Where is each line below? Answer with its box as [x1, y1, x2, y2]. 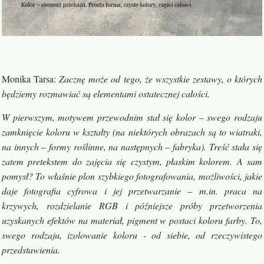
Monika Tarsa [2, 72, 54, 85]
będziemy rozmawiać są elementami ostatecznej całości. [2, 87, 210, 100]
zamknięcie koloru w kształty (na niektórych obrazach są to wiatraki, [2, 126, 262, 138]
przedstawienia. [2, 243, 60, 256]
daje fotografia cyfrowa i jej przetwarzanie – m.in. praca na [2, 184, 262, 197]
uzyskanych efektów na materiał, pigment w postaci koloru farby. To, [2, 214, 262, 227]
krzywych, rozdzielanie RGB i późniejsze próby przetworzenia [2, 199, 262, 212]
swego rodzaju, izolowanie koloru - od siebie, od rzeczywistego [2, 229, 262, 242]
